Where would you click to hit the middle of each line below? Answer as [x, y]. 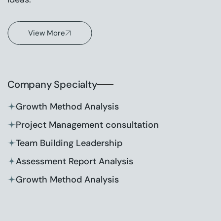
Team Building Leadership [69, 143]
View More [47, 33]
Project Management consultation [87, 125]
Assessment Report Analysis [74, 161]
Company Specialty [52, 84]
